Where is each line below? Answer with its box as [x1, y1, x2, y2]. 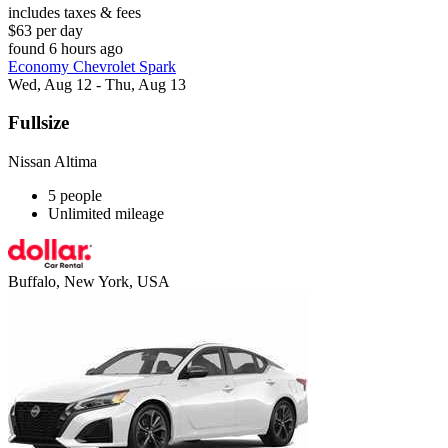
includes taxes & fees [8, 3, 141, 21]
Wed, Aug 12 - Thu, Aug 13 [8, 75, 186, 93]
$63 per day [8, 21, 83, 39]
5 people [48, 187, 102, 205]
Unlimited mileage [48, 205, 164, 223]
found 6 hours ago [8, 39, 123, 57]
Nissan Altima [8, 153, 97, 171]
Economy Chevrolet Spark [8, 57, 176, 75]
